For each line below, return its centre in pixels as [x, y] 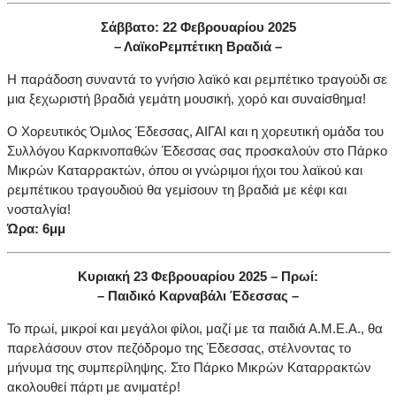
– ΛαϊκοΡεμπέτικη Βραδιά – [198, 47]
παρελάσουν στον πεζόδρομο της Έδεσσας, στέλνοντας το [179, 348]
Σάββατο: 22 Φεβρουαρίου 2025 [198, 27]
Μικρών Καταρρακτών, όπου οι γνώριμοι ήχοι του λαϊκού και [185, 171]
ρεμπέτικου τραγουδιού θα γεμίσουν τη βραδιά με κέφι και [177, 190]
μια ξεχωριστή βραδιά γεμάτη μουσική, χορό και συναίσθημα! [187, 99]
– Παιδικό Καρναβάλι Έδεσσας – [198, 296]
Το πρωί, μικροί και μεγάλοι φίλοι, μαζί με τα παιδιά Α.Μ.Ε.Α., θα [195, 329]
